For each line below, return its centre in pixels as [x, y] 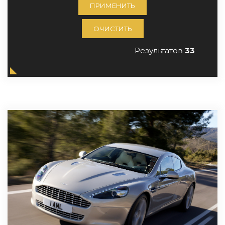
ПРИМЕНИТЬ [113, 6]
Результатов [160, 51]
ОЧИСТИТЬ [113, 29]
